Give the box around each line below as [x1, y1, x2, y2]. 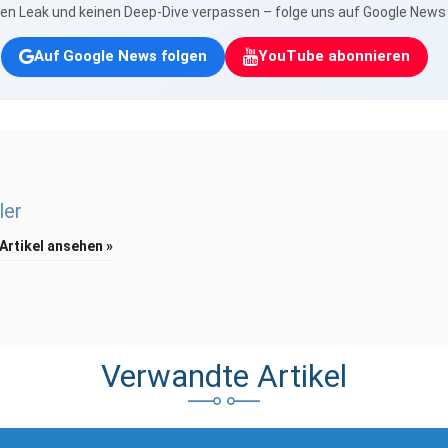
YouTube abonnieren [257, 47, 410, 66]
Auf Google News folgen [33, 47, 207, 66]
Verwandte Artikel [101, 357, 347, 395]
